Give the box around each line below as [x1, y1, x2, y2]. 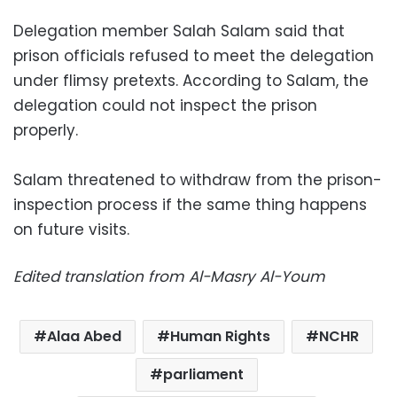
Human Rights [170, 325, 270, 346]
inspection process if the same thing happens [13, 193, 367, 215]
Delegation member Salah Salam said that [13, 19, 345, 42]
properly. [13, 119, 78, 141]
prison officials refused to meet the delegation [13, 44, 374, 66]
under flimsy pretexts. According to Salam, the [13, 69, 369, 91]
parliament [162, 363, 244, 385]
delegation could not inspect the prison [13, 94, 317, 116]
